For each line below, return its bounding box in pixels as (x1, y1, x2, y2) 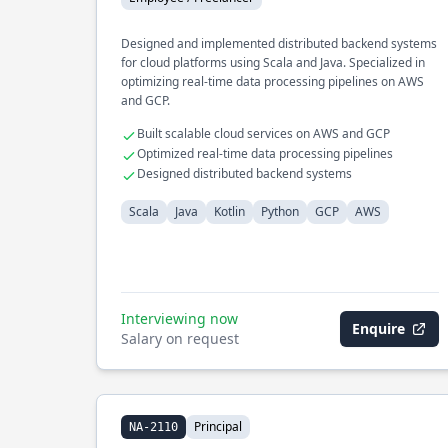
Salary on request (121, 329, 239, 348)
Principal (194, 418, 242, 435)
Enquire (352, 319, 405, 338)
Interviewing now (121, 309, 238, 328)
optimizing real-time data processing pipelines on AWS (121, 73, 424, 90)
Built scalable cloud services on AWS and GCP (137, 125, 390, 142)
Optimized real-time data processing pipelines (137, 145, 393, 162)
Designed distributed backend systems (137, 165, 352, 182)
